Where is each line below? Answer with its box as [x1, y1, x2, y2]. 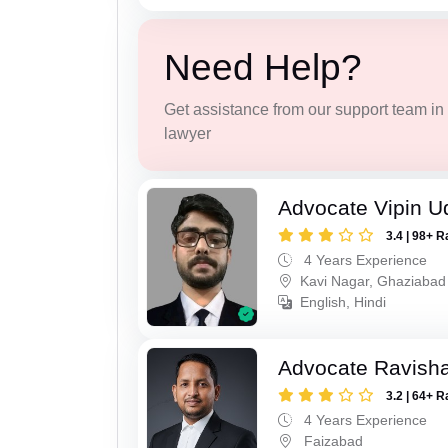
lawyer [163, 124, 211, 142]
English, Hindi [300, 294, 387, 311]
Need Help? [163, 46, 362, 88]
